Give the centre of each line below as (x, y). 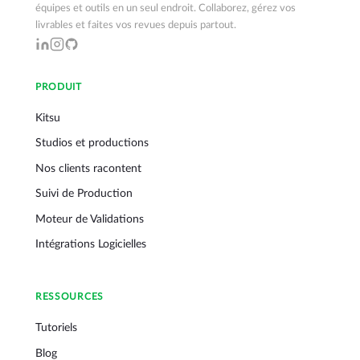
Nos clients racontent (88, 168)
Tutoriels (56, 328)
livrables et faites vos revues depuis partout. (136, 25)
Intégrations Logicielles (91, 244)
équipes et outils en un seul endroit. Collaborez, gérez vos (166, 8)
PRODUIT (59, 87)
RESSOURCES (70, 297)
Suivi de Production (84, 194)
